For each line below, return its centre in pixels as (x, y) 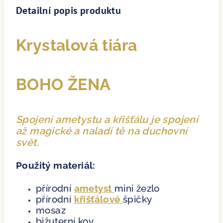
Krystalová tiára (77, 45)
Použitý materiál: (56, 165)
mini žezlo (137, 188)
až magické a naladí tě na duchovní (102, 131)
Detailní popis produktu (69, 10)
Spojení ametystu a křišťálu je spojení (107, 119)
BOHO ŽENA (63, 84)
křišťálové (97, 199)
